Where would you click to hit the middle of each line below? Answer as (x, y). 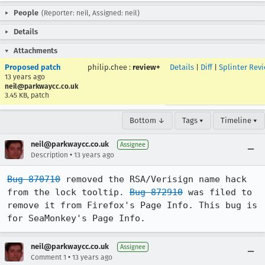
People (26, 13)
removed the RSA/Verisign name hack (153, 179)
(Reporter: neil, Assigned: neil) (91, 13)
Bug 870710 (34, 179)
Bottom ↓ (147, 120)
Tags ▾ (193, 120)
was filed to (217, 192)
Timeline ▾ (239, 120)
